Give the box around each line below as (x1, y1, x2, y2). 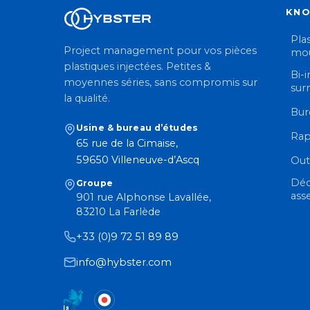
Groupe (76, 178, 113, 189)
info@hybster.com (76, 256, 172, 269)
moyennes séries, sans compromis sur (64, 76, 257, 89)
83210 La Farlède (76, 206, 161, 219)
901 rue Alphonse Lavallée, (76, 191, 211, 204)
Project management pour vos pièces (64, 44, 257, 57)
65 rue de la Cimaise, (76, 137, 178, 150)
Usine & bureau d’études (76, 122, 201, 134)
